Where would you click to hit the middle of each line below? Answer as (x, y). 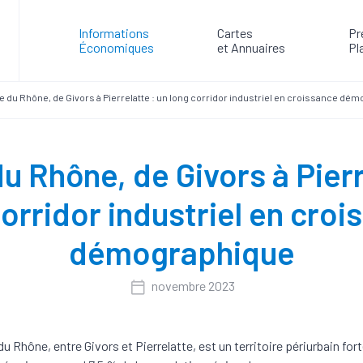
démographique (181, 252)
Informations (113, 33)
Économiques (116, 47)
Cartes (235, 33)
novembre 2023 (193, 286)
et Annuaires (251, 47)
